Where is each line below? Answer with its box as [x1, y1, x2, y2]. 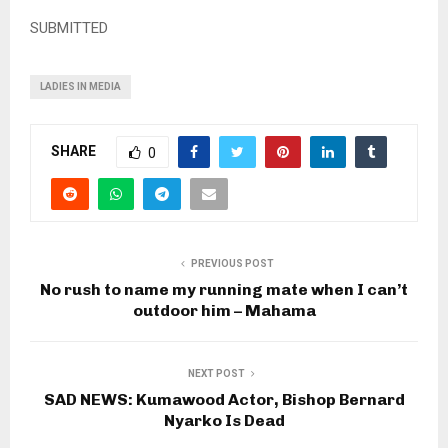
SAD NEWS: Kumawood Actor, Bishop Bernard [43, 389, 405, 409]
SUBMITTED [30, 18, 108, 37]
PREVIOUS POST [190, 257, 274, 269]
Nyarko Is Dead [163, 410, 285, 430]
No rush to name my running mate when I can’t [40, 279, 408, 299]
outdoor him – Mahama [132, 300, 316, 320]
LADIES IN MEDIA [40, 80, 121, 92]
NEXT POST [187, 367, 245, 379]
